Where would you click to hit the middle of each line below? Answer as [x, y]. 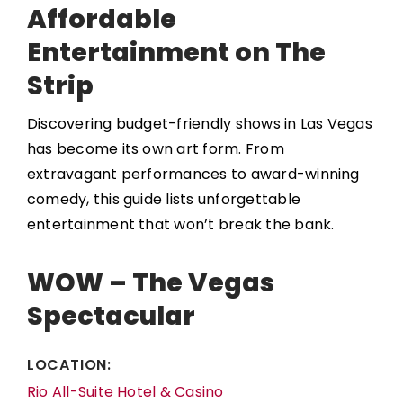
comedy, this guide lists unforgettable [164, 199]
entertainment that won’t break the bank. [180, 224]
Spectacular [111, 316]
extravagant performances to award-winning [193, 174]
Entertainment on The [176, 52]
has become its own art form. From [155, 149]
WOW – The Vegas [150, 282]
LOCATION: [69, 365]
